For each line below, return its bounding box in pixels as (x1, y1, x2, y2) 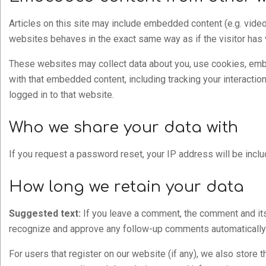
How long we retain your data (9, 178, 244, 195)
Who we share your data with (9, 119, 238, 136)
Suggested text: (9, 208, 83, 219)
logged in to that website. (9, 89, 114, 100)
